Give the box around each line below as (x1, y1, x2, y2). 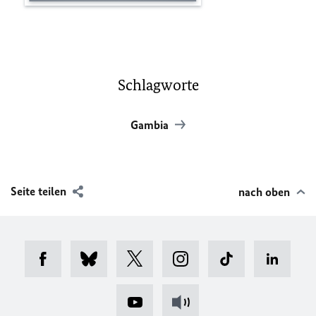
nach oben (238, 184, 290, 199)
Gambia (130, 117, 171, 132)
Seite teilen (11, 183, 66, 198)
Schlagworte (117, 75, 199, 95)
